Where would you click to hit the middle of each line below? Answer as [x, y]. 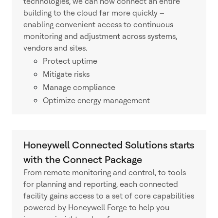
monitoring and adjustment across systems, [100, 36]
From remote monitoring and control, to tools [105, 173]
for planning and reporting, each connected [101, 184]
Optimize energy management [96, 100]
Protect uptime [71, 61]
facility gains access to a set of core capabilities [109, 196]
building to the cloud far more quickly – [94, 13]
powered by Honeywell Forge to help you [96, 208]
